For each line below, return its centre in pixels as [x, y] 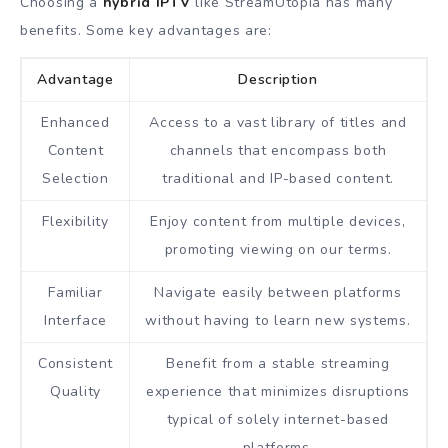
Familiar [75, 293]
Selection [75, 179]
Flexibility [75, 222]
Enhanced [75, 123]
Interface [75, 321]
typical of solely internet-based [278, 420]
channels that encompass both [278, 151]
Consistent [75, 364]
